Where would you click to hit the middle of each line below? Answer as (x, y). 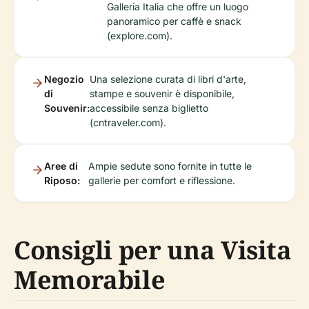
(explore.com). (140, 35)
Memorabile (90, 279)
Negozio (64, 79)
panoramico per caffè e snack (174, 21)
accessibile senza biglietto (149, 108)
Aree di (61, 166)
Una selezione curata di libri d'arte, (168, 79)
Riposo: (62, 180)
